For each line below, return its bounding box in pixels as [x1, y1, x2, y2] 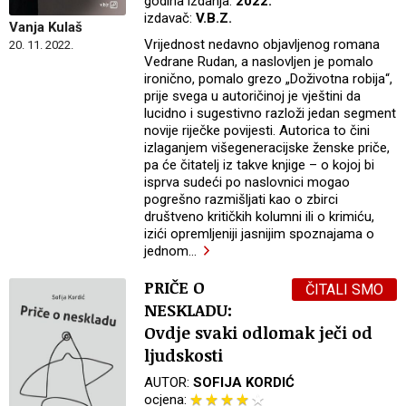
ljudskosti [144, 344, 224, 367]
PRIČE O [144, 276, 206, 299]
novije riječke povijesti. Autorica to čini [144, 122, 371, 140]
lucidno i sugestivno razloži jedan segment [144, 105, 397, 122]
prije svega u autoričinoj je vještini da [144, 88, 362, 105]
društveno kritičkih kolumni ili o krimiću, [144, 208, 375, 226]
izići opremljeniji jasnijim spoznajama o [144, 226, 375, 243]
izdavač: [144, 10, 197, 27]
